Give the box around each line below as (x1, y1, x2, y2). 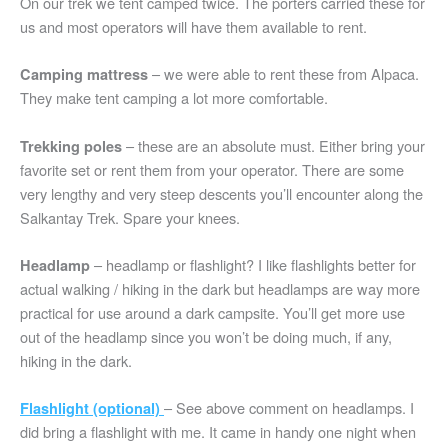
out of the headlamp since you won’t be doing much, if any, (20, 325, 392, 347)
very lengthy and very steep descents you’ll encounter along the (20, 182, 423, 204)
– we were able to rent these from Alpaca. (148, 63, 419, 85)
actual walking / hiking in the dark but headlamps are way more (20, 277, 420, 299)
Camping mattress (20, 64, 148, 85)
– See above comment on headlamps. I (164, 397, 414, 419)
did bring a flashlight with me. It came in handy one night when (20, 421, 416, 443)
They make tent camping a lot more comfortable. (20, 87, 328, 109)
